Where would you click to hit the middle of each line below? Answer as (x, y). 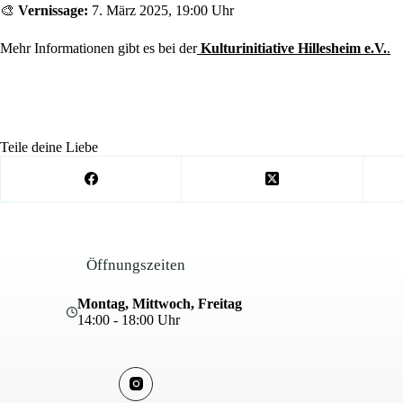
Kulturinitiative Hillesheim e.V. (294, 48)
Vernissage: (53, 10)
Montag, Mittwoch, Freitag (159, 304)
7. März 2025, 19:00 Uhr (161, 10)
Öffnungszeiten (136, 265)
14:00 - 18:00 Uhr (128, 320)
